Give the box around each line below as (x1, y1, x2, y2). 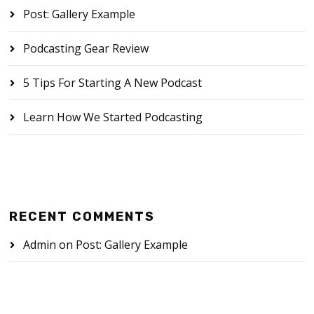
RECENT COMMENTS (9, 209, 156, 225)
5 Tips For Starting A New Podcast (23, 75, 203, 91)
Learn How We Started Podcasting (23, 109, 203, 125)
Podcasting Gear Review (23, 41, 149, 57)
